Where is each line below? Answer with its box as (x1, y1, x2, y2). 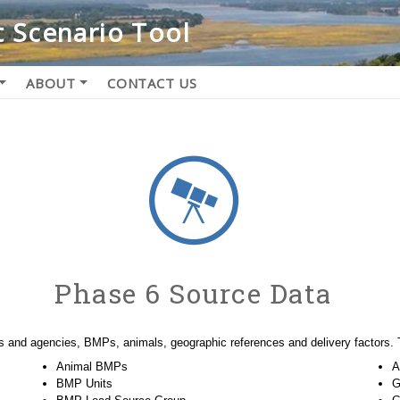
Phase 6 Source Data (54, 275, 332, 311)
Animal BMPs (56, 359, 129, 373)
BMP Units (56, 376, 113, 390)
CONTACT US (107, 73, 197, 92)
